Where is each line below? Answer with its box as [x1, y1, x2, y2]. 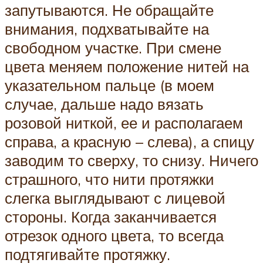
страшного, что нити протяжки [5, 170, 214, 189]
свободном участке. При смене [5, 38, 221, 58]
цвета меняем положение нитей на [5, 57, 249, 76]
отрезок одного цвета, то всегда [5, 226, 224, 245]
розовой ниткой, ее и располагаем [5, 113, 243, 133]
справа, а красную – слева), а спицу [5, 132, 254, 151]
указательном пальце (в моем [5, 76, 214, 95]
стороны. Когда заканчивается [5, 207, 217, 227]
